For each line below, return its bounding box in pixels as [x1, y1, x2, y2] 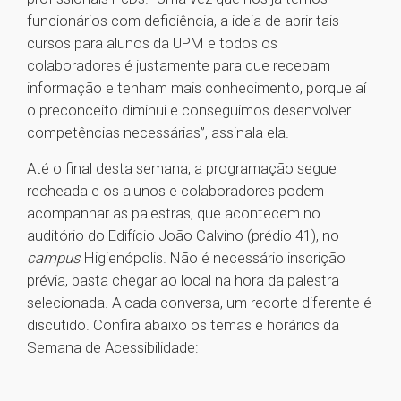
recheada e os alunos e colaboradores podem [27, 182, 324, 200]
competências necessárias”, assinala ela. [27, 124, 289, 142]
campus [27, 249, 84, 268]
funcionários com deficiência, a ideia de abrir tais [27, 12, 339, 30]
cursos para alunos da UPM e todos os [27, 34, 277, 53]
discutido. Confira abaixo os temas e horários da [27, 316, 339, 335]
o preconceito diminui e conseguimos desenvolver [27, 101, 351, 120]
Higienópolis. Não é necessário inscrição [84, 249, 346, 268]
